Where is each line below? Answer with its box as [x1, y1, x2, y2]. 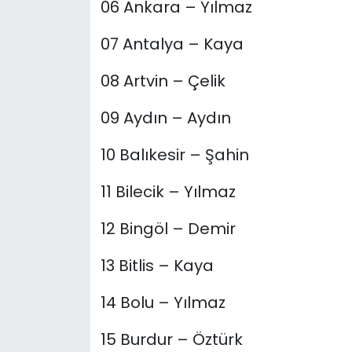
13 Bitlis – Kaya [100, 255, 214, 277]
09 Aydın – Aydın [100, 107, 231, 130]
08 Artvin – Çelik [100, 70, 225, 93]
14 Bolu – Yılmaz [100, 291, 225, 314]
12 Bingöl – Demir [100, 218, 236, 240]
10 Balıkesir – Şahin [100, 144, 249, 167]
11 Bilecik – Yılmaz [100, 181, 236, 203]
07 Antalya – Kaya [100, 33, 244, 56]
